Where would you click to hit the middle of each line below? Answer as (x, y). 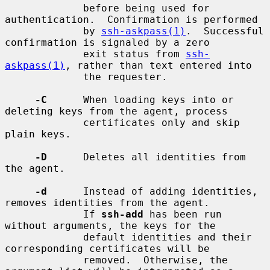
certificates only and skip (44, 122)
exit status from (134, 54)
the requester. (44, 77)
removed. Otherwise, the (44, 260)
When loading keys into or (140, 99)
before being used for (44, 8)
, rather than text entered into (159, 65)
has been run (183, 214)
